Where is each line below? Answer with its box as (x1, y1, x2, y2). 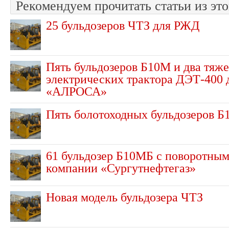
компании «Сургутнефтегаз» (46, 161, 196, 175)
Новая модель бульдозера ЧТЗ (46, 190, 203, 204)
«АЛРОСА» (46, 84, 107, 98)
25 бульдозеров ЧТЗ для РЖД (46, 18, 199, 32)
